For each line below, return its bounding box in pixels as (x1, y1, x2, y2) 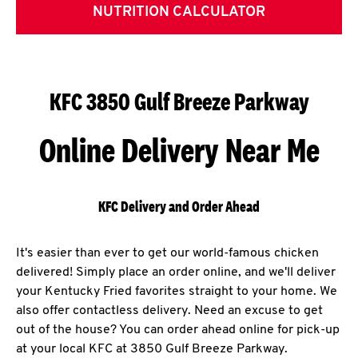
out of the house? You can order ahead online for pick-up (16, 324, 340, 337)
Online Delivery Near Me (38, 130, 320, 170)
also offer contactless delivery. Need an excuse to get (16, 304, 323, 318)
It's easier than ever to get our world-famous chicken (16, 247, 319, 261)
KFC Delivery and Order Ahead (98, 197, 260, 217)
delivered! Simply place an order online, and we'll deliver (16, 266, 336, 280)
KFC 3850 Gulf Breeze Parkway (49, 87, 309, 117)
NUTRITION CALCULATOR (93, 5, 265, 21)
